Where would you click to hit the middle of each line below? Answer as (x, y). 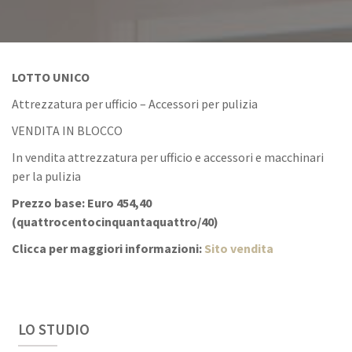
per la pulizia (46, 176)
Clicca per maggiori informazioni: (108, 249)
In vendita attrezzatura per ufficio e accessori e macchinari (168, 158)
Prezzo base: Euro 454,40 (82, 203)
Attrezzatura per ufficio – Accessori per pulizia (135, 104)
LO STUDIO (53, 330)
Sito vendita (239, 249)
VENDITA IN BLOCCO (67, 131)
